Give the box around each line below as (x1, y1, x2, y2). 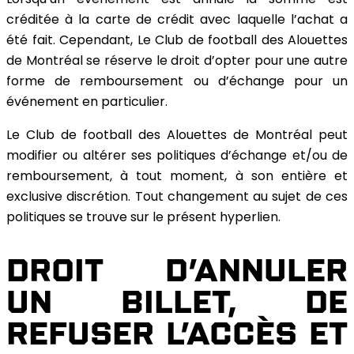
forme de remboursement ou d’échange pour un (6, 71, 348, 92)
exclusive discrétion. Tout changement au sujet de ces (6, 186, 348, 208)
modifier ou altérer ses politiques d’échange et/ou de (6, 145, 348, 167)
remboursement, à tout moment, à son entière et (6, 166, 348, 187)
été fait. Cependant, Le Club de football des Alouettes (6, 30, 348, 51)
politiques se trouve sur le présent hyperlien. (6, 207, 281, 228)
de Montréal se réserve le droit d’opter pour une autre (6, 51, 348, 72)
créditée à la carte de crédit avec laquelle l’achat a (6, 9, 348, 31)
